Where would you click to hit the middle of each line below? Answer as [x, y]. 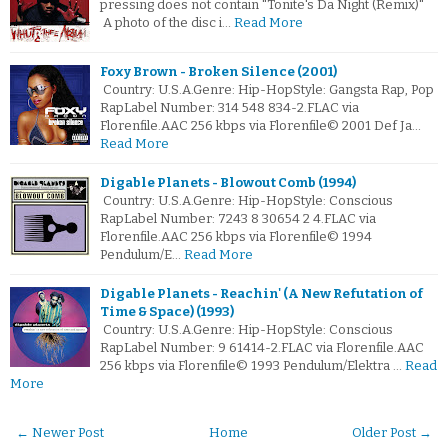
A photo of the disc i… [165, 23]
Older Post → [392, 433]
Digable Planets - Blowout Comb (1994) [228, 183]
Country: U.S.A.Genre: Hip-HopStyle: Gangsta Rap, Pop [267, 90]
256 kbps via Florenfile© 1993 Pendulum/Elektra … [251, 366]
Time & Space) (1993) [167, 312]
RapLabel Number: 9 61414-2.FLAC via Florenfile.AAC [262, 348]
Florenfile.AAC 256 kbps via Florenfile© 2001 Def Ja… [260, 126]
